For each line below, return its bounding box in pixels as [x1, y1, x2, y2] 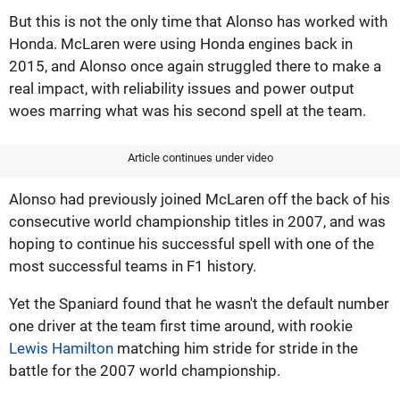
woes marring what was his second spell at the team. [9, 101, 366, 120]
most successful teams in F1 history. [9, 256, 256, 275]
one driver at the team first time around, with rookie [9, 316, 353, 335]
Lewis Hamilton [9, 338, 113, 357]
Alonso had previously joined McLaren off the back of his [9, 189, 390, 208]
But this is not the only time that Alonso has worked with [9, 12, 387, 30]
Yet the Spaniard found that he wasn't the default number [9, 294, 389, 312]
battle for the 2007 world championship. [9, 361, 280, 379]
